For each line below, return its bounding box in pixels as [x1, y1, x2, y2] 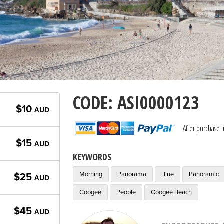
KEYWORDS [72, 150, 111, 163]
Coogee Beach [150, 188, 192, 196]
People [116, 188, 136, 196]
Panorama [117, 170, 146, 178]
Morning [79, 170, 102, 178]
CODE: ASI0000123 [72, 90, 199, 115]
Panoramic [188, 170, 219, 178]
